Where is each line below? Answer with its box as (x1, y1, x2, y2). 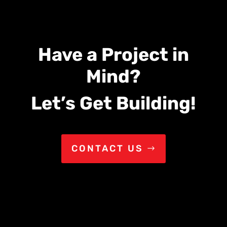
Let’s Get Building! (31, 92, 196, 114)
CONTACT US (71, 143, 144, 155)
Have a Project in (37, 44, 189, 65)
